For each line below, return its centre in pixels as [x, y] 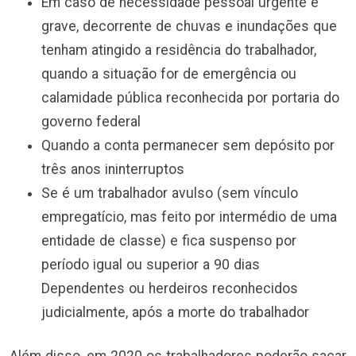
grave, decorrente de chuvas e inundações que [189, 27]
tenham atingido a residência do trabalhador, [179, 50]
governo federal [93, 122]
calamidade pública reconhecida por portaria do [190, 98]
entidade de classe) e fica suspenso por [169, 241]
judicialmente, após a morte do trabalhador [175, 313]
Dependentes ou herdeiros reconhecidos [170, 289]
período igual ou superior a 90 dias [151, 265]
